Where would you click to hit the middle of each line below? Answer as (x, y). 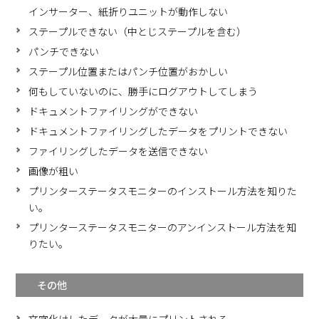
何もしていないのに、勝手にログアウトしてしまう (143, 91)
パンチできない (64, 52)
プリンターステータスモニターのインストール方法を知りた (163, 191)
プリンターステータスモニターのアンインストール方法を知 (163, 228)
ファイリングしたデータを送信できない (119, 151)
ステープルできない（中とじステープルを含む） (138, 32)
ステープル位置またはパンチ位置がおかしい (129, 72)
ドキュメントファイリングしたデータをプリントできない (158, 131)
